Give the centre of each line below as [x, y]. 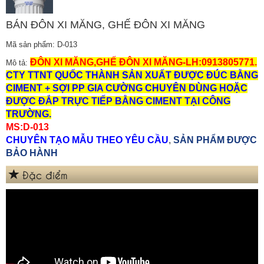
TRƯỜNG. [29, 114]
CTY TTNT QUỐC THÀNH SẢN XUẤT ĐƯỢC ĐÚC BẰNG [132, 75]
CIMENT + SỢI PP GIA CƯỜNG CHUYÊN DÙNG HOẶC [127, 88]
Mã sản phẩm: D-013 [42, 44]
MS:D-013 [27, 127]
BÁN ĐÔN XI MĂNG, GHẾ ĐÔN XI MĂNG [105, 24]
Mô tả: [18, 62]
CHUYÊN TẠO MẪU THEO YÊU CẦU [87, 140]
